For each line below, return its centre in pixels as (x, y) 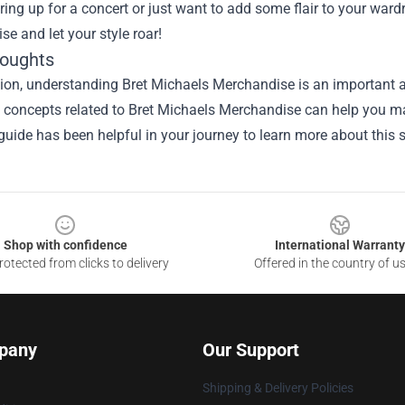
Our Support (251, 350)
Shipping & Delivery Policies (278, 388)
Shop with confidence (65, 245)
